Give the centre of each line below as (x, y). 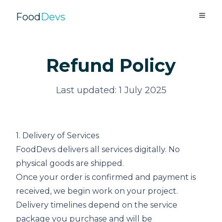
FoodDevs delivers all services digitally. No (98, 149)
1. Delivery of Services (57, 136)
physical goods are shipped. (70, 163)
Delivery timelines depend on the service (97, 205)
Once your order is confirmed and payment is (106, 177)
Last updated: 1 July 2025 (111, 90)
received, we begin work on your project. (97, 191)
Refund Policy (111, 65)
